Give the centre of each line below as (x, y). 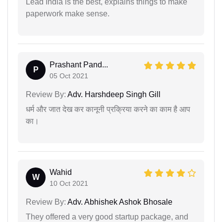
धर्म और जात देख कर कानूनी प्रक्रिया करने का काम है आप (108, 110)
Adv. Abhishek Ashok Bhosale (119, 202)
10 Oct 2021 (69, 184)
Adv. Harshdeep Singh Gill (113, 95)
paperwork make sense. (68, 14)
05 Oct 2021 (69, 76)
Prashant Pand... (79, 65)
